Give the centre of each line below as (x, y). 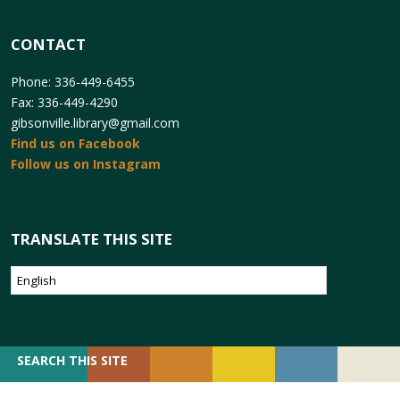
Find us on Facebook (75, 144)
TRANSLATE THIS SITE (92, 238)
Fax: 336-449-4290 (64, 103)
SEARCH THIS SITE (72, 360)
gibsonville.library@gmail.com (95, 123)
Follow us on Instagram (86, 164)
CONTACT (48, 45)
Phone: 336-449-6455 (73, 82)
